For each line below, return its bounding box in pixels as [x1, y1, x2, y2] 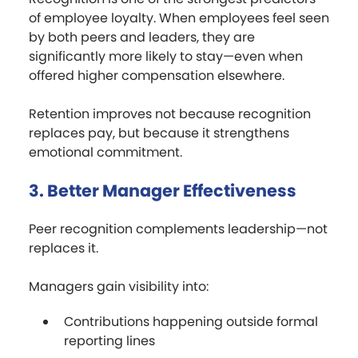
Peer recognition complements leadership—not [29, 219, 328, 238]
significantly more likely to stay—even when [29, 46, 303, 66]
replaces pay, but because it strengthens [29, 123, 289, 142]
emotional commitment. [29, 142, 182, 161]
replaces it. [29, 238, 98, 257]
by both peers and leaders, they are [29, 27, 255, 46]
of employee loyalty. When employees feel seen [29, 8, 329, 27]
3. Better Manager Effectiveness [29, 178, 296, 202]
